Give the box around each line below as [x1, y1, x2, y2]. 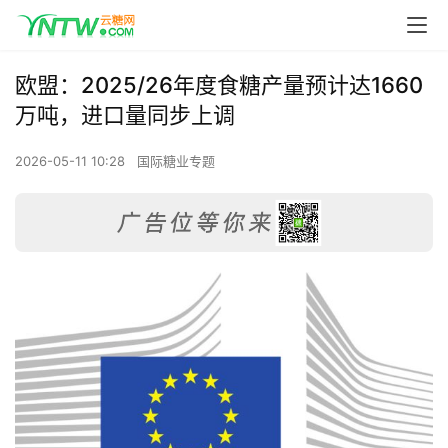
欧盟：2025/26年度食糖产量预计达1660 [15, 72, 423, 98]
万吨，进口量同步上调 [15, 102, 235, 128]
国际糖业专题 [137, 153, 215, 169]
